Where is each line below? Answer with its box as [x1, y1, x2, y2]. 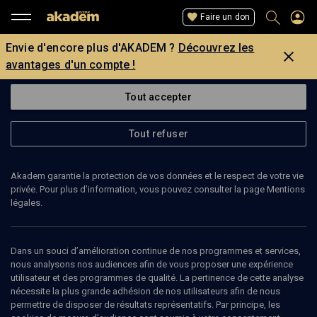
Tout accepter [125, 91, 192, 103]
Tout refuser [128, 128, 189, 139]
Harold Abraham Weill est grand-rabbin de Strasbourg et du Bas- [23, 272, 286, 283]
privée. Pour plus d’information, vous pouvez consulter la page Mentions [11, 184, 305, 195]
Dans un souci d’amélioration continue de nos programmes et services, [11, 246, 301, 256]
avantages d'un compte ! [6, 58, 136, 71]
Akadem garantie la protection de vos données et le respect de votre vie [11, 171, 304, 181]
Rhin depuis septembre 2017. [23, 286, 142, 296]
